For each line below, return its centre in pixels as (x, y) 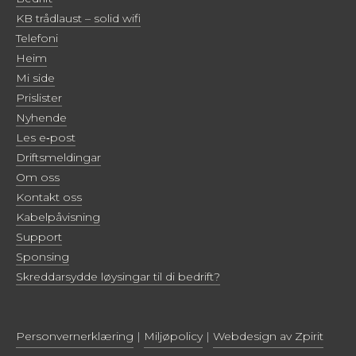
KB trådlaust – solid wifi (78, 18)
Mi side (35, 77)
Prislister (39, 97)
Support (39, 236)
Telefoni (37, 38)
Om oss (38, 177)
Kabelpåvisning (58, 217)
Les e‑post (46, 137)
